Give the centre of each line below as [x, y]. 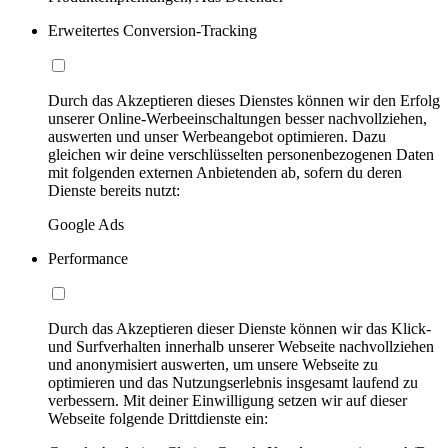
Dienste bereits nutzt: [114, 190]
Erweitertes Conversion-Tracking [152, 30]
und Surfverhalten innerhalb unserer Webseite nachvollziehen [241, 346]
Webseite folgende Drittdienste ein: [158, 418]
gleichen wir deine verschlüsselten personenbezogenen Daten [241, 154]
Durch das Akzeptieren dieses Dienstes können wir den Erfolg [244, 100]
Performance [88, 258]
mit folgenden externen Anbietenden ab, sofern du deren [225, 172]
